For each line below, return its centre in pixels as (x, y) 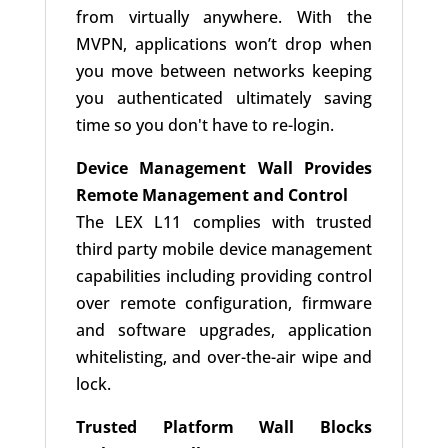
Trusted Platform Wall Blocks (224, 427)
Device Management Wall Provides (224, 168)
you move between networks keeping (224, 71)
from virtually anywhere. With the (224, 17)
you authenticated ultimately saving (224, 98)
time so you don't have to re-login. (204, 125)
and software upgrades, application (224, 330)
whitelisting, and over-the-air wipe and (224, 357)
